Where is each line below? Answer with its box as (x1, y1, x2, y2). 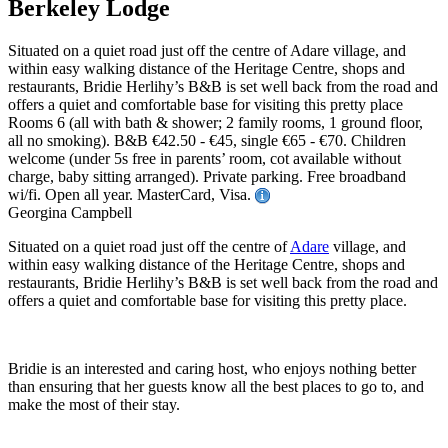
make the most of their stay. (8, 396, 180, 414)
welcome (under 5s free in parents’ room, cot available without (8, 150, 401, 168)
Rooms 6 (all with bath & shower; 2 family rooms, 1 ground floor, (8, 114, 423, 132)
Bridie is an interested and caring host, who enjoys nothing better (8, 360, 416, 378)
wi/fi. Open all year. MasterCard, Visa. (8, 186, 255, 204)
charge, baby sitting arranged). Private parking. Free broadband (8, 168, 406, 186)
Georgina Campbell (8, 204, 132, 222)
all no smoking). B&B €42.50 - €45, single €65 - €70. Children (8, 132, 406, 150)
